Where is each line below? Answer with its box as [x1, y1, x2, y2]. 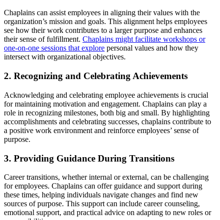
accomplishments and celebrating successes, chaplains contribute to [4, 117, 211, 126]
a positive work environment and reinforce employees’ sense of [4, 126, 199, 135]
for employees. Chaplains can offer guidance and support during [4, 182, 202, 191]
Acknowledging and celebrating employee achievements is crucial [4, 90, 208, 99]
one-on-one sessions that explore [4, 44, 105, 53]
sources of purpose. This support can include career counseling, [4, 199, 200, 208]
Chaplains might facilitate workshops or [82, 35, 205, 44]
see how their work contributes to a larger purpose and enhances [4, 26, 202, 35]
